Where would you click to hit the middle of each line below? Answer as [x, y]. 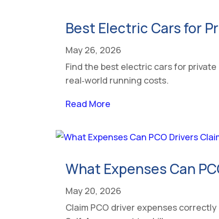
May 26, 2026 [94, 50]
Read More [88, 103]
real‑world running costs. [117, 80]
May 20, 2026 [94, 190]
